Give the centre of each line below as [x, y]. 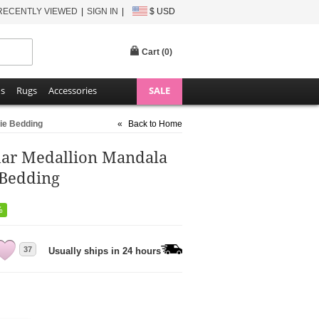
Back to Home [155, 124]
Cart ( [153, 52]
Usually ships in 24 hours [105, 251]
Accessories [73, 90]
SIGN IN [103, 11]
